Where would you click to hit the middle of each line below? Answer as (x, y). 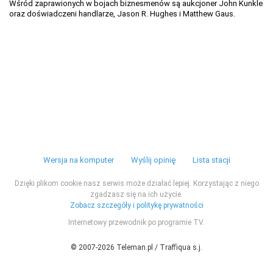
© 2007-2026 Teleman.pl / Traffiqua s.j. (136, 247)
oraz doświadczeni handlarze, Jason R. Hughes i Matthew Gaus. (122, 14)
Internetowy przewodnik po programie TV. (136, 222)
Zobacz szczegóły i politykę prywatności (136, 205)
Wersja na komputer (78, 160)
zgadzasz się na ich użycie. (136, 194)
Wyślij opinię (153, 160)
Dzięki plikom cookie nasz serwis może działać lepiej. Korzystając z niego (136, 183)
